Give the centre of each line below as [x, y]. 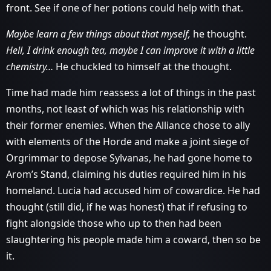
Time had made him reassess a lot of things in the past [131, 93]
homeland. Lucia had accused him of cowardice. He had [133, 191]
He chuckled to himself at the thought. [142, 67]
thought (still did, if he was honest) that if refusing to [127, 207]
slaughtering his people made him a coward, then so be [133, 240]
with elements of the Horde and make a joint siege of [128, 142]
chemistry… [30, 67]
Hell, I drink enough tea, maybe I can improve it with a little [130, 50]
